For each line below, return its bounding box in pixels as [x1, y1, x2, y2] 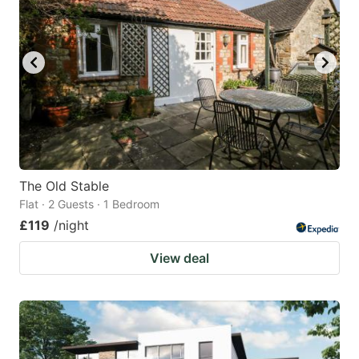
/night [54, 216, 89, 233]
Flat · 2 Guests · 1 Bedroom [19, 196, 159, 211]
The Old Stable [19, 177, 109, 194]
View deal [150, 249, 209, 266]
